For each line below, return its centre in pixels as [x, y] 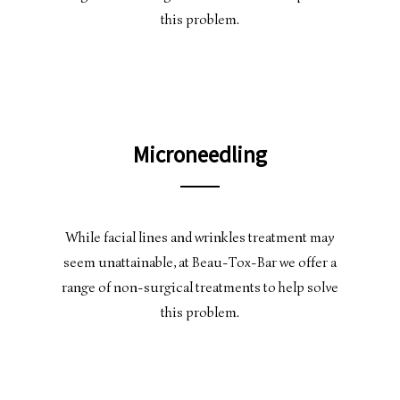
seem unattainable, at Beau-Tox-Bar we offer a [200, 263]
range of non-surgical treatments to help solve [200, 288]
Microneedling [200, 155]
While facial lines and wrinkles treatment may [200, 238]
